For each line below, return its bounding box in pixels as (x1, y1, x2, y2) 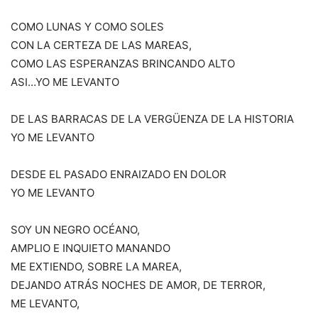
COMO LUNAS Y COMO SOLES (11, 20, 164, 34)
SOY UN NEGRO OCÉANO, (11, 223, 140, 237)
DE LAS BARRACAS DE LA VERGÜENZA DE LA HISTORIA (11, 112, 294, 126)
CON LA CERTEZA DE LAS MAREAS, (11, 38, 192, 53)
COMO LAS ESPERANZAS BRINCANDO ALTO (11, 57, 235, 71)
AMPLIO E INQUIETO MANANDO (11, 241, 170, 256)
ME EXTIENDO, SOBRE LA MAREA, (11, 260, 182, 274)
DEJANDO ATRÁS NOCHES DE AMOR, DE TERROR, (11, 278, 265, 292)
